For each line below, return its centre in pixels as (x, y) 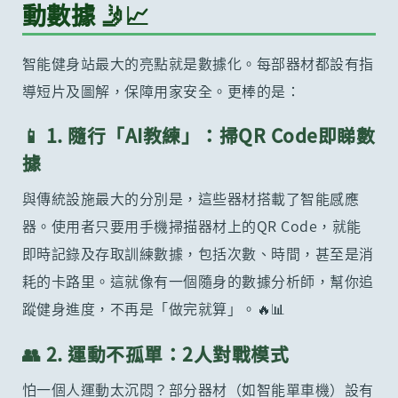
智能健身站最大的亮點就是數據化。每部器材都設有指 (198, 63)
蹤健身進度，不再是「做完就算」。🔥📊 (154, 309)
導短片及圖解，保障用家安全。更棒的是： (161, 90)
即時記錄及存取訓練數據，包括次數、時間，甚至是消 (198, 254)
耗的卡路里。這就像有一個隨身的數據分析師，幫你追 (198, 281)
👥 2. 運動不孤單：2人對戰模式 (155, 353)
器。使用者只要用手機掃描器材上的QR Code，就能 (191, 226)
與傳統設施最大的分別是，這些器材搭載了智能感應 (191, 199)
